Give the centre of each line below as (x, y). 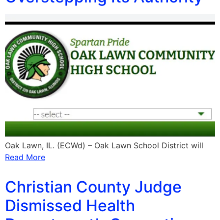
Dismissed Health (70, 206)
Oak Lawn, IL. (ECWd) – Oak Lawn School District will (104, 146)
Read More (25, 157)
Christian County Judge (93, 187)
